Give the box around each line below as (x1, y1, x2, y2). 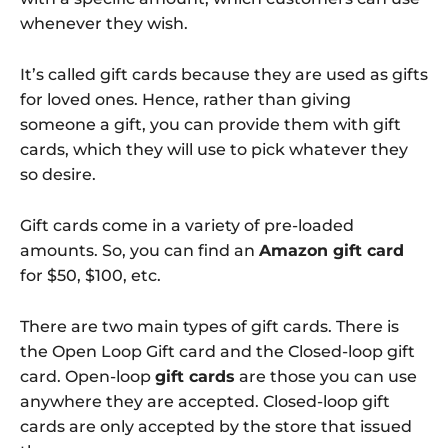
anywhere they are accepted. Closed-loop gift (20, 392, 390, 412)
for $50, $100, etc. (20, 266, 161, 286)
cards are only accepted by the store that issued (20, 417, 412, 437)
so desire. (20, 165, 96, 185)
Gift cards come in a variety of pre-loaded (20, 216, 354, 236)
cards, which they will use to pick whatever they (20, 140, 408, 160)
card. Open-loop (20, 367, 155, 387)
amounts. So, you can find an (20, 241, 259, 261)
